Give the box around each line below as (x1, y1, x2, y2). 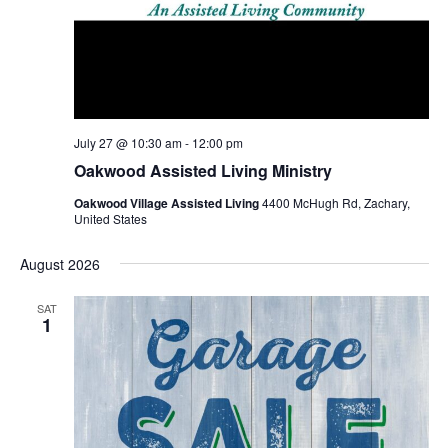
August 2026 (19, 254, 100, 275)
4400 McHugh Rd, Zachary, (261, 194, 410, 212)
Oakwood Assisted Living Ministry (73, 159, 332, 183)
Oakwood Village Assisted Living (73, 194, 262, 213)
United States (73, 210, 147, 228)
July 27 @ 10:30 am (73, 134, 182, 152)
